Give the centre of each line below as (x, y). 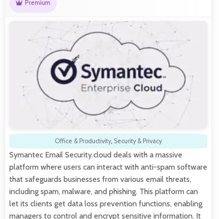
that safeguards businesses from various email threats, (100, 179)
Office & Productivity (83, 141)
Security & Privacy (138, 141)
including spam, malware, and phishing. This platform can (104, 191)
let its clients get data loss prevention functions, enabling (106, 203)
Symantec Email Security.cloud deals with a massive (96, 154)
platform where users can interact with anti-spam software (108, 167)
